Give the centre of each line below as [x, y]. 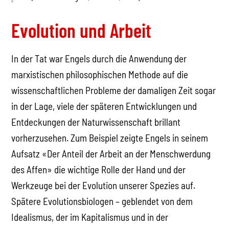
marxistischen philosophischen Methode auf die [100, 74]
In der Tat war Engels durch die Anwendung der [99, 58]
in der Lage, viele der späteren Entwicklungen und [104, 106]
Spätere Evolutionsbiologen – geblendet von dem [102, 201]
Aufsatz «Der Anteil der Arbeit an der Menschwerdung [111, 153]
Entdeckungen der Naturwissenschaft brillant [96, 122]
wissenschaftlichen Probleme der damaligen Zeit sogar [114, 90]
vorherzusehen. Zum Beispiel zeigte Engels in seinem [110, 138]
